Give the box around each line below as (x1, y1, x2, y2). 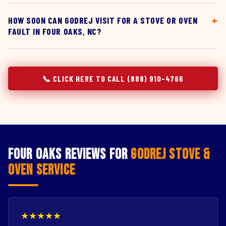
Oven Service (8, 161, 75, 179)
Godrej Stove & (131, 146, 210, 163)
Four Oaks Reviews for (8, 146, 131, 163)
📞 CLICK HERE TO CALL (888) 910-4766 (42, 74, 184, 83)
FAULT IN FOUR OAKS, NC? (8, 26, 102, 37)
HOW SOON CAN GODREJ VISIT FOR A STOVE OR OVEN (8, 15, 198, 26)
